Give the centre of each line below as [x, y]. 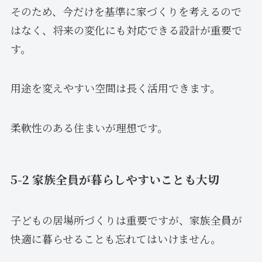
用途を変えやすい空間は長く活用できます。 [115, 88]
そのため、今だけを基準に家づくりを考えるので [126, 11]
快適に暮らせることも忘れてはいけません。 [116, 238]
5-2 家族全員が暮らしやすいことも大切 [115, 180]
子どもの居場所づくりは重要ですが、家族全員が [126, 220]
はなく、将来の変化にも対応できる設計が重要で [126, 30]
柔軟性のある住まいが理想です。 [89, 128]
